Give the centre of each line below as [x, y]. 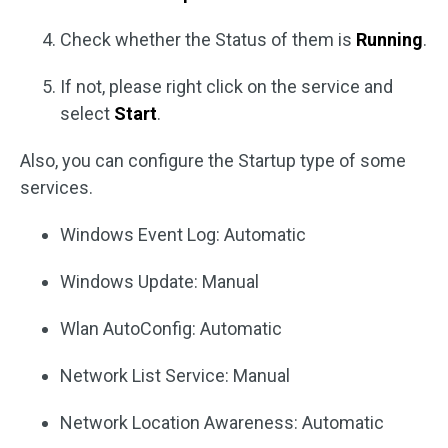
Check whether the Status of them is [208, 39]
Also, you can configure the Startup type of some [213, 160]
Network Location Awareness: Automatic [222, 422]
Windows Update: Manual [159, 281]
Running [389, 39]
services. [56, 187]
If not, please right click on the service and [226, 86]
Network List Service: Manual [175, 375]
